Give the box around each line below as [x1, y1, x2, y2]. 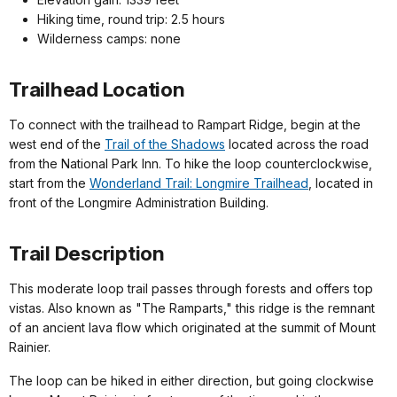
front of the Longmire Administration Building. [9, 195, 269, 211]
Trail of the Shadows [105, 136, 225, 152]
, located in [308, 175, 373, 191]
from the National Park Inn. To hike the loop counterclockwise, [9, 156, 372, 172]
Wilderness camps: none [37, 31, 181, 47]
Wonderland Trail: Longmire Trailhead [90, 175, 308, 191]
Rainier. [9, 339, 51, 355]
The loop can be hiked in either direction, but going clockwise [9, 373, 374, 389]
